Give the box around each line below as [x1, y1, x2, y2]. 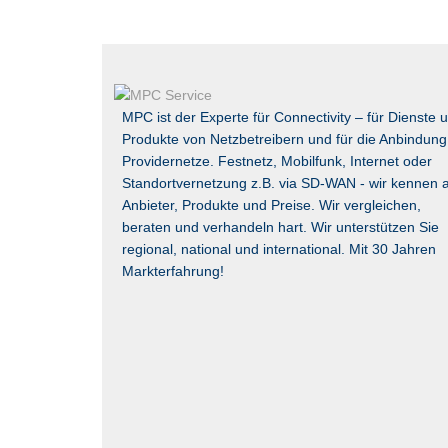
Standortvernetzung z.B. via [122, 175, 301, 191]
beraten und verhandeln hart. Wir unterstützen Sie [122, 219, 439, 235]
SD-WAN [301, 175, 356, 191]
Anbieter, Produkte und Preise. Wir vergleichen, [122, 197, 421, 213]
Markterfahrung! [122, 263, 224, 279]
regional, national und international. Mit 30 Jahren [122, 241, 436, 257]
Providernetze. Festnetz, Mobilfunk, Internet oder [122, 153, 432, 169]
